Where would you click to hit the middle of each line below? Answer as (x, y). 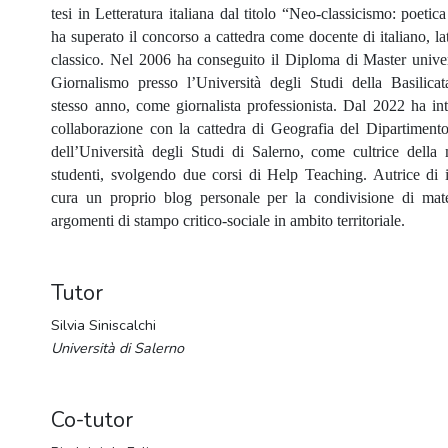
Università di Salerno (118, 348)
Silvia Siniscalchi (104, 325)
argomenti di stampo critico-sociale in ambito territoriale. (228, 221)
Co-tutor (92, 420)
